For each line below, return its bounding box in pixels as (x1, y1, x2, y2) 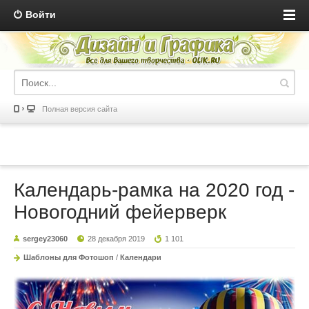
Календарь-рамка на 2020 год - (14, 179, 295, 201)
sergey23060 (23, 235, 68, 243)
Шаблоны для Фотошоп (23, 253, 114, 262)
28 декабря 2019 (88, 235, 146, 243)
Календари (120, 253, 161, 262)
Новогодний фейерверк (14, 201, 226, 223)
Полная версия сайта (42, 105, 117, 114)
